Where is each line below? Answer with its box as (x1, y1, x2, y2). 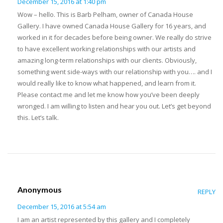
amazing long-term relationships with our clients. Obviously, (17, 56, 197, 65)
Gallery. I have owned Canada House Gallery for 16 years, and (17, 21, 206, 31)
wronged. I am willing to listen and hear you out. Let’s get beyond (17, 102, 211, 111)
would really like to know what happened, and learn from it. (17, 79, 196, 88)
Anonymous (17, 185, 62, 195)
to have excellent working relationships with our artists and (17, 44, 196, 54)
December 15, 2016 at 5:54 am (17, 202, 106, 212)
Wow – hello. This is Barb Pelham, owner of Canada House (17, 10, 193, 19)
